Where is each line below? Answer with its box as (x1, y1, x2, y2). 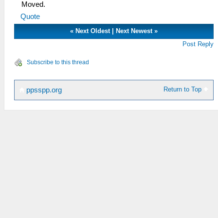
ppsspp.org (24, 86, 62, 94)
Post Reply (182, 40, 214, 48)
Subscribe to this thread (27, 59, 89, 66)
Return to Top (163, 86, 204, 93)
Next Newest (116, 27, 153, 35)
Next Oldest (75, 27, 110, 35)
